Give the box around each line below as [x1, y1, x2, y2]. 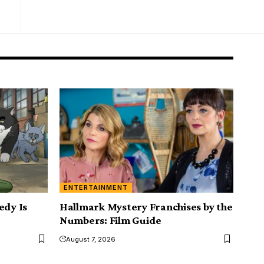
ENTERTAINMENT [64, 183, 128, 192]
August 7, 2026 [66, 235, 115, 243]
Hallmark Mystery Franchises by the [60, 200, 233, 213]
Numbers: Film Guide [60, 213, 162, 226]
